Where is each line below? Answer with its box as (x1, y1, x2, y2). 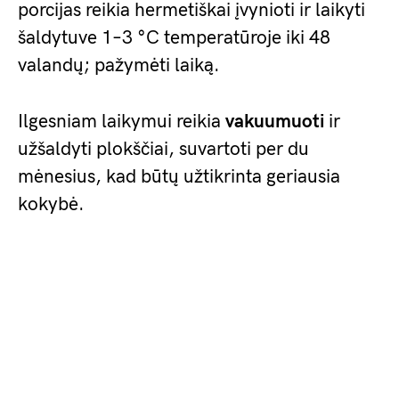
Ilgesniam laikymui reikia (18, 110, 225, 134)
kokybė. (18, 193, 85, 216)
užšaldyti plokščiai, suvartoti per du (18, 138, 309, 161)
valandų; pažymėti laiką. (18, 54, 220, 77)
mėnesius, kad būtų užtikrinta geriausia (18, 166, 340, 189)
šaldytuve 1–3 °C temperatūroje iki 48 (18, 27, 330, 50)
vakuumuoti (225, 110, 324, 134)
